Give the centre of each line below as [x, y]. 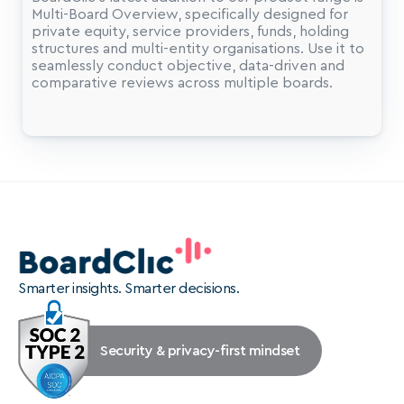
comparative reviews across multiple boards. [182, 83]
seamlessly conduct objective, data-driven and [188, 66]
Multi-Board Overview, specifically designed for [190, 14]
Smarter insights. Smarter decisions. [129, 289]
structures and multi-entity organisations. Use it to [198, 49]
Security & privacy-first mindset [200, 350]
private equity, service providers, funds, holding [190, 32]
